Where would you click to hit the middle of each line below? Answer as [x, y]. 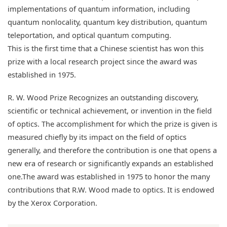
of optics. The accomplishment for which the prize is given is [112, 124]
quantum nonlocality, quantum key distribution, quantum [107, 22]
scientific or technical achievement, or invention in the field [110, 111]
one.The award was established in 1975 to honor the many [109, 177]
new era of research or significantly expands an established [110, 163]
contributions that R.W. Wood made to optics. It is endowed [111, 190]
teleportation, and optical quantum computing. [89, 35]
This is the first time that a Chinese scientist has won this [106, 48]
